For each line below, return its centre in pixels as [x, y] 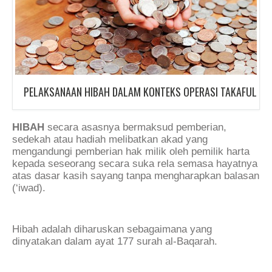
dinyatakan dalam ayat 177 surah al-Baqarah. [115, 241]
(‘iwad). [29, 188]
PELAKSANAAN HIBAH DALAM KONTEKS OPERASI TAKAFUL [140, 91]
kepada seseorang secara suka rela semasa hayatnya [135, 164]
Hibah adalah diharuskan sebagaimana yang [112, 229]
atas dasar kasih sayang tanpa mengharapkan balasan [136, 176]
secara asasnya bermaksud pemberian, [135, 127]
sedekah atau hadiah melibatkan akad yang [110, 140]
